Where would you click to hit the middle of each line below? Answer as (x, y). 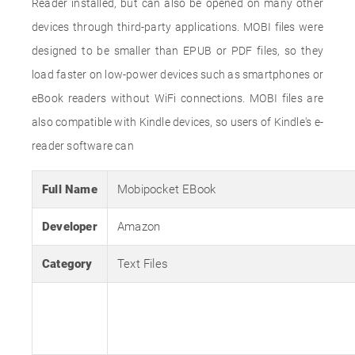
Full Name (70, 189)
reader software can (83, 146)
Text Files (143, 264)
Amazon (139, 227)
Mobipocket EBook (167, 189)
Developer (70, 227)
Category (67, 264)
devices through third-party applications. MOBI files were (177, 27)
